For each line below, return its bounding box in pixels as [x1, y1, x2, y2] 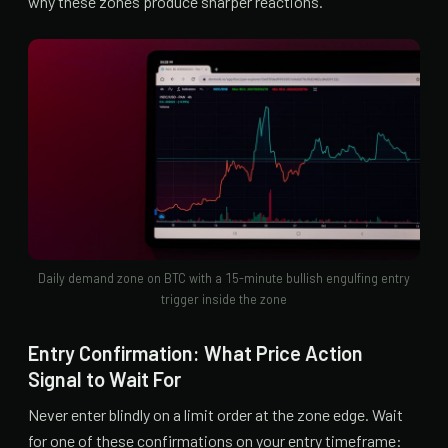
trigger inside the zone [161, 290, 287, 307]
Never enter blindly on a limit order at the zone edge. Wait [28, 404, 403, 424]
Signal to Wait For [28, 366, 181, 391]
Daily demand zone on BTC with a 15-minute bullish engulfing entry [38, 269, 410, 286]
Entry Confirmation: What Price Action [28, 340, 363, 365]
